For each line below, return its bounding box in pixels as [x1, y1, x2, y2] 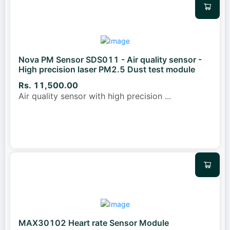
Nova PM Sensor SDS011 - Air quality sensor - [18, 54, 202, 65]
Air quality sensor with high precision [18, 90, 165, 101]
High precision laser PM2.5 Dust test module [18, 64, 195, 75]
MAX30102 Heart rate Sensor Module [18, 217, 169, 228]
